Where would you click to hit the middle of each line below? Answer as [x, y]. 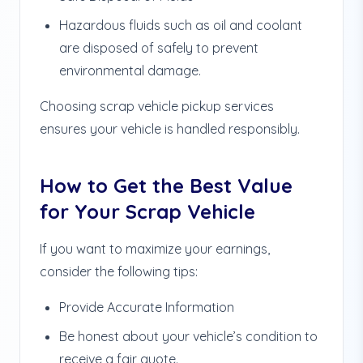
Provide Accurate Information [147, 307]
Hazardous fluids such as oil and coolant [181, 25]
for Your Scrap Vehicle [147, 211]
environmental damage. [130, 70]
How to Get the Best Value [166, 186]
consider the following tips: [119, 271]
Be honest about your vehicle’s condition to [188, 336]
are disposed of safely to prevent [159, 48]
